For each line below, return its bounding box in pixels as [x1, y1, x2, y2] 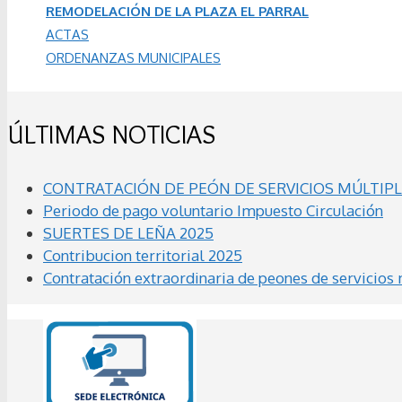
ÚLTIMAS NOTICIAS [7, 117, 215, 151]
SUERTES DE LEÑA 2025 [43, 223, 214, 242]
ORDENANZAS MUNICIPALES [46, 49, 221, 67]
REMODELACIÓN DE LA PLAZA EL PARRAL [46, 3, 309, 21]
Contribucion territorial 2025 [43, 245, 242, 265]
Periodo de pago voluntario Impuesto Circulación [43, 200, 383, 220]
